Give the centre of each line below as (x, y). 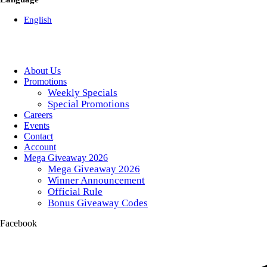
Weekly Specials (83, 92)
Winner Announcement (96, 180)
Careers (38, 114)
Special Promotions (89, 104)
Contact (38, 136)
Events (37, 125)
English (38, 19)
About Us (42, 70)
